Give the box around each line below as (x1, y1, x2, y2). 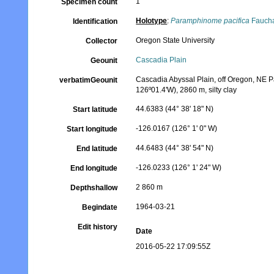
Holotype (136, 17, 168, 25)
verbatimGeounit (59, 76, 118, 84)
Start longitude (67, 125, 118, 133)
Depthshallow (70, 183, 118, 192)
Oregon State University (136, 36, 215, 45)
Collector (86, 37, 118, 45)
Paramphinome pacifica (171, 17, 250, 25)
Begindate (82, 203, 118, 212)
